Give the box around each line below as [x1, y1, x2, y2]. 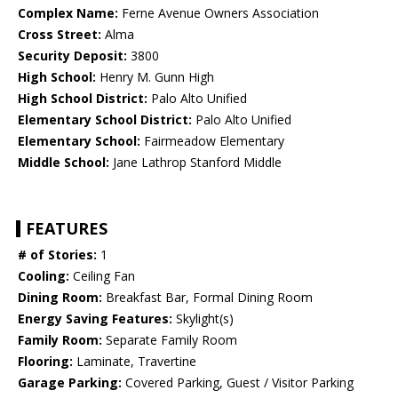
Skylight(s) [172, 310, 234, 328]
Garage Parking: [18, 374, 122, 392]
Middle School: [18, 154, 109, 171]
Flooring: [18, 353, 73, 370]
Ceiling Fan [69, 267, 135, 285]
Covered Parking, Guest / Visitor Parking [122, 374, 354, 392]
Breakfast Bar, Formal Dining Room [102, 289, 313, 306]
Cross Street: [18, 26, 101, 44]
